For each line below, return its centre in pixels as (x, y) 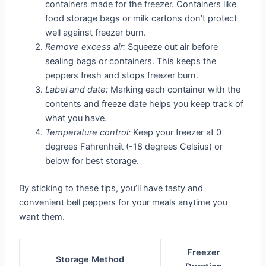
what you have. (76, 118)
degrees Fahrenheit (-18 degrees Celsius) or (134, 146)
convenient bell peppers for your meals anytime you (123, 202)
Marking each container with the (175, 89)
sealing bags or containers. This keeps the (131, 61)
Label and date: (77, 89)
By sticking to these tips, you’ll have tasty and (111, 188)
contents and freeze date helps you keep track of (145, 104)
